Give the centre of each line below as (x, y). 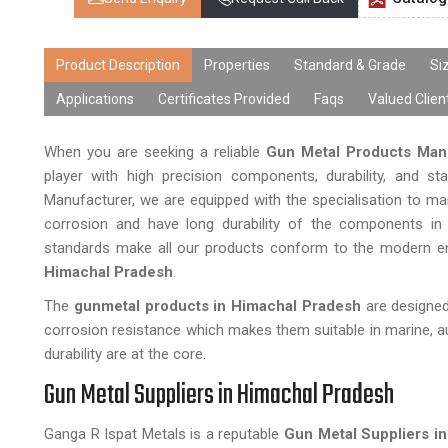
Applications (95, 99)
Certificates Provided (224, 99)
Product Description (118, 65)
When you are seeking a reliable (155, 152)
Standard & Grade (350, 65)
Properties (237, 65)
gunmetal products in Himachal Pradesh (217, 306)
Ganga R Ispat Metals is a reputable (164, 434)
